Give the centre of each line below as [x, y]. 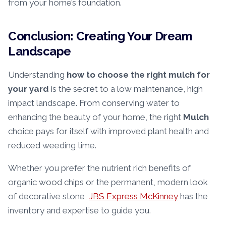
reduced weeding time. [52, 146]
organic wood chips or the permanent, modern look [108, 182]
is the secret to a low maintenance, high [126, 89]
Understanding [37, 75]
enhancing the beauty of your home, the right [96, 117]
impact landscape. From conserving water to [94, 103]
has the [193, 196]
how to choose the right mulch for [138, 75]
